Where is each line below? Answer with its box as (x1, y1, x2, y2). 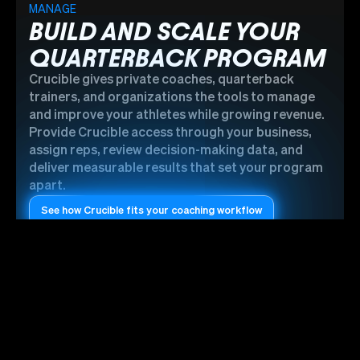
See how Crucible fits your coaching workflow (41, 205, 262, 216)
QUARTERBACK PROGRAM (29, 43, 326, 72)
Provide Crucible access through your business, (29, 126, 312, 140)
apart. (29, 179, 66, 193)
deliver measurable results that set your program (29, 162, 323, 175)
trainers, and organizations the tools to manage (29, 91, 315, 104)
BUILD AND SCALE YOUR (29, 17, 300, 45)
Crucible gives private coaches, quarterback (29, 73, 294, 87)
